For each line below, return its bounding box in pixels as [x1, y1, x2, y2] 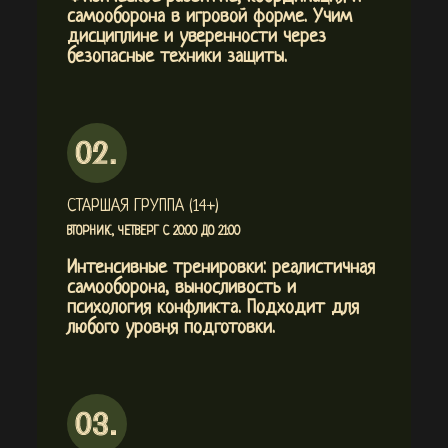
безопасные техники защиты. [66, 46, 287, 68]
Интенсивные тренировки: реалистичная [66, 257, 375, 279]
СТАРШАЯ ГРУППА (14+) [66, 196, 219, 216]
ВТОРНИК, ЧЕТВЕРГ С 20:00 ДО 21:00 [66, 224, 240, 239]
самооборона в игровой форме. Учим [66, 6, 352, 28]
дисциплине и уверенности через [66, 26, 326, 48]
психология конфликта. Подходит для [66, 297, 359, 319]
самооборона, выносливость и [66, 277, 296, 299]
